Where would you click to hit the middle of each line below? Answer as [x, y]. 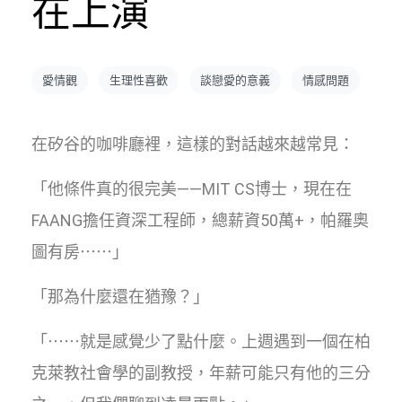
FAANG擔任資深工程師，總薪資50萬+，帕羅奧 [200, 220]
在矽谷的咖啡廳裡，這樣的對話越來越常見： [193, 144]
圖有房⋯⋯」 [80, 252]
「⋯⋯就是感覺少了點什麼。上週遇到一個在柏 [201, 341]
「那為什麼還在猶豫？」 [120, 297]
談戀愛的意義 [235, 80]
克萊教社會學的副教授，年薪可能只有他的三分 [201, 373]
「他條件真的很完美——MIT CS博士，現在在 [192, 189]
